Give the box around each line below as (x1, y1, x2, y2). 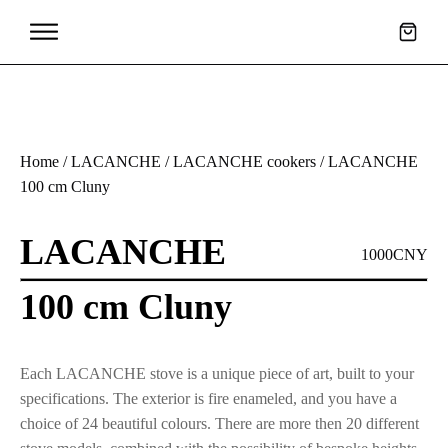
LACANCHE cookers (173, 153, 316, 170)
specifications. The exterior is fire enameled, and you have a (20, 390, 397, 407)
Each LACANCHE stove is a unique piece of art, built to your (20, 365, 414, 382)
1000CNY (361, 246, 428, 263)
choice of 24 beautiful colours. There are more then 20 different (20, 415, 419, 432)
